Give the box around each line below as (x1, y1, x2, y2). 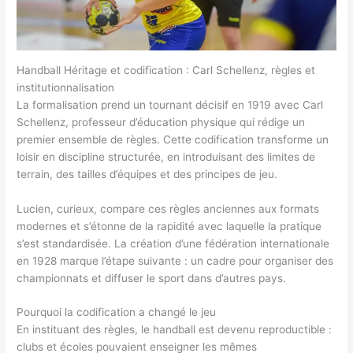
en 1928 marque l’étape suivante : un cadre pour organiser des (17, 254, 334, 267)
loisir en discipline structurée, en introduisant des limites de (17, 150, 316, 163)
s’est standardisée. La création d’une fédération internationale (17, 236, 330, 250)
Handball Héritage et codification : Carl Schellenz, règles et (17, 63, 316, 76)
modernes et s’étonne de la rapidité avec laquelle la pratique (17, 219, 322, 232)
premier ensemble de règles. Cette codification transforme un (17, 132, 329, 146)
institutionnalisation (17, 80, 115, 94)
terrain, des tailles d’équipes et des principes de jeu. (17, 167, 278, 180)
